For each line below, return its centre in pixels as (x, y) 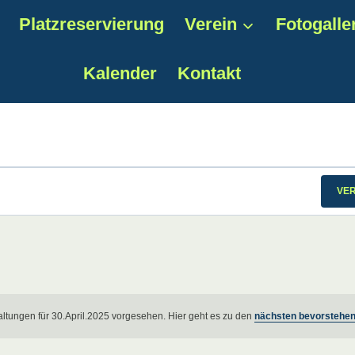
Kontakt (210, 73)
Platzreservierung (91, 25)
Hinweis (197, 322)
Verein (211, 25)
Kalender (120, 73)
